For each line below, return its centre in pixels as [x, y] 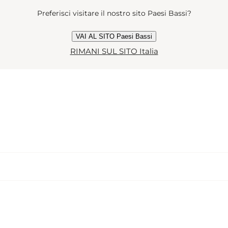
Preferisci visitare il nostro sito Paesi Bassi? [114, 13]
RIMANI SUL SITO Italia [114, 51]
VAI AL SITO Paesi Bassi [114, 36]
